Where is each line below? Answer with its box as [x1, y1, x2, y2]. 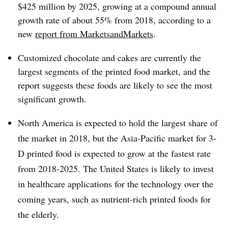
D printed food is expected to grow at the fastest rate [18, 147, 211, 159]
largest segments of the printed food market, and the [18, 65, 210, 77]
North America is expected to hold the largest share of [18, 117, 218, 129]
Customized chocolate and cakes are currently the [18, 51, 201, 64]
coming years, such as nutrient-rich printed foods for [18, 193, 211, 205]
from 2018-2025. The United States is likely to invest [18, 162, 214, 175]
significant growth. [18, 93, 87, 105]
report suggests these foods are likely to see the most [18, 79, 212, 91]
